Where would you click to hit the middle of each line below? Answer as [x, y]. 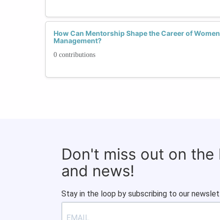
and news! [98, 170]
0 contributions [74, 55]
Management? [78, 40]
